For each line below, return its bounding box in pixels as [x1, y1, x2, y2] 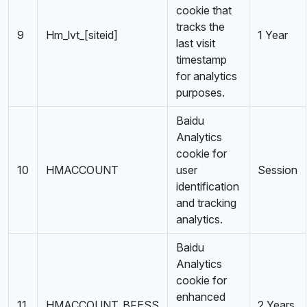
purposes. [176, 86, 225, 99]
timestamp [176, 53, 227, 66]
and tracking [176, 196, 236, 210]
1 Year [258, 28, 288, 42]
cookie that [176, 3, 232, 17]
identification [176, 180, 239, 193]
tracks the [176, 20, 225, 34]
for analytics [176, 69, 237, 83]
